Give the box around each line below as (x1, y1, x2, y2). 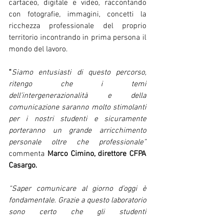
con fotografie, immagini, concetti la (9, 10, 146, 19)
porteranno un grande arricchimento (9, 126, 146, 136)
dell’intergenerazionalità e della (9, 91, 146, 101)
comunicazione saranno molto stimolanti (9, 103, 146, 112)
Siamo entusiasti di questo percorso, (12, 68, 146, 77)
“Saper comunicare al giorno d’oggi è (9, 184, 146, 194)
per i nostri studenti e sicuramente (9, 114, 146, 124)
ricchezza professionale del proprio (9, 21, 146, 31)
